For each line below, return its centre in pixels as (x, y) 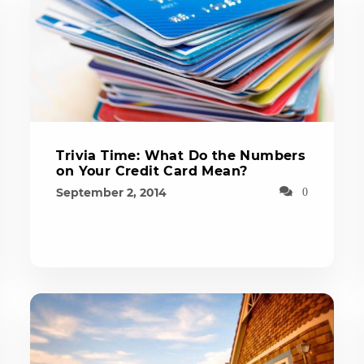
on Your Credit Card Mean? (152, 171)
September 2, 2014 (112, 193)
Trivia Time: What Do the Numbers (181, 156)
